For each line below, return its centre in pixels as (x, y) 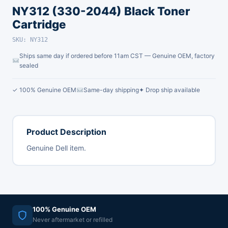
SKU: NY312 (30, 40)
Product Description (66, 132)
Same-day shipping (111, 90)
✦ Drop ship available (169, 90)
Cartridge (39, 24)
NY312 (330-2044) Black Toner (101, 11)
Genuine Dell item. (56, 148)
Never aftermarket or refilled (73, 219)
